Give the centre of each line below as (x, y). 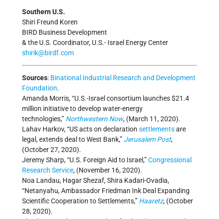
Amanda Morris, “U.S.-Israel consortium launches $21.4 (106, 99)
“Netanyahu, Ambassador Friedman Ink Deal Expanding (106, 191)
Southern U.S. (44, 12)
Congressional (170, 160)
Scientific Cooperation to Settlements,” (80, 201)
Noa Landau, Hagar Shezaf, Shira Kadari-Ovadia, (96, 181)
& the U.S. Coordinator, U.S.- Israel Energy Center (106, 43)
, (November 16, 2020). (108, 170)
